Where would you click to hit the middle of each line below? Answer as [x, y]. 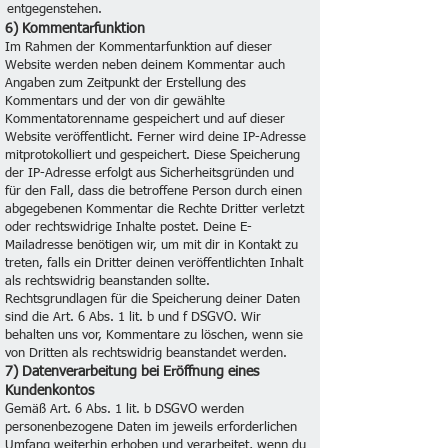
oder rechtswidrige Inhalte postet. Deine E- [128, 227]
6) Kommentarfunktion [75, 29]
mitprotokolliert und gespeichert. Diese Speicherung [152, 155]
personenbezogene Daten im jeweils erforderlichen [151, 427]
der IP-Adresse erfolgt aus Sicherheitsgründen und [149, 173]
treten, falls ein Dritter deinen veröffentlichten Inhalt [154, 263]
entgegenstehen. [54, 9]
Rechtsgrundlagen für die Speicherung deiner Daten [152, 299]
